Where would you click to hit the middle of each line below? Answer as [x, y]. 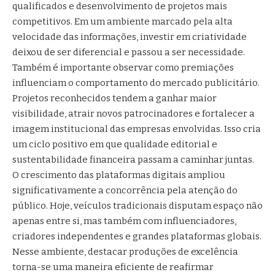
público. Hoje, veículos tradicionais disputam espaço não [137, 205]
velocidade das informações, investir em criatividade [130, 37]
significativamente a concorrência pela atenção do [125, 190]
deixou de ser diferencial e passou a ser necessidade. [129, 52]
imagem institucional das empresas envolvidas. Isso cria [137, 129]
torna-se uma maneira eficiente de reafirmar [113, 267]
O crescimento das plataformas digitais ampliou [119, 175]
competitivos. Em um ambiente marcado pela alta [122, 21]
